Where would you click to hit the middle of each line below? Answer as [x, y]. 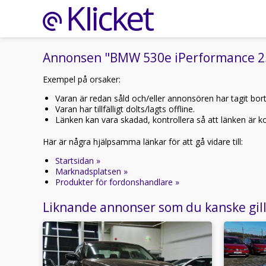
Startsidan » [78, 161]
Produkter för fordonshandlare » [117, 182]
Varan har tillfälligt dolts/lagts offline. [125, 109]
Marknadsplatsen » [91, 171]
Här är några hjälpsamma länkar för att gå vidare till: [143, 142]
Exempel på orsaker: [82, 79]
